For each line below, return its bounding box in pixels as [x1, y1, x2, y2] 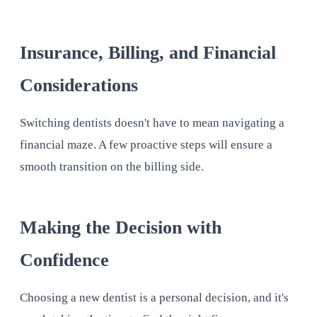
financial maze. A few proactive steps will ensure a [20, 137, 272, 151]
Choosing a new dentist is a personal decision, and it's [20, 291, 289, 305]
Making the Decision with [20, 217, 221, 238]
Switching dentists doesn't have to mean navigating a [20, 115, 284, 129]
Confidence [20, 250, 109, 271]
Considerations [20, 74, 138, 96]
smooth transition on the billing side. [20, 159, 204, 173]
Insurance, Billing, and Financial [20, 42, 276, 63]
